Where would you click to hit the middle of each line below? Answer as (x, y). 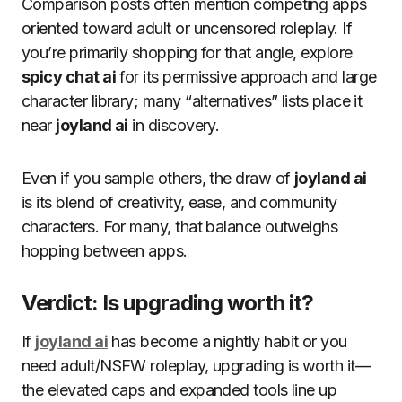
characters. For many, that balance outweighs (180, 226)
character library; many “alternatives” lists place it (192, 100)
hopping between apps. (105, 250)
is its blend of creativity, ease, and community (179, 202)
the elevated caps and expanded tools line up (179, 389)
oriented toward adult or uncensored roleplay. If (187, 28)
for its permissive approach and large (246, 76)
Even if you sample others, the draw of (158, 178)
